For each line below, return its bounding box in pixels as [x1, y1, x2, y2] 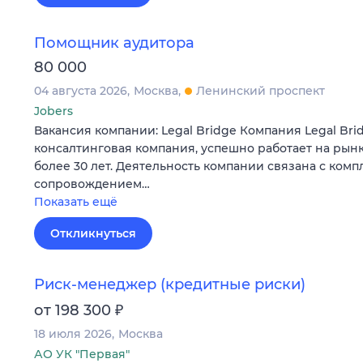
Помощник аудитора [34, 33, 194, 52]
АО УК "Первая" [34, 346, 130, 361]
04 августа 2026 [34, 83, 127, 98]
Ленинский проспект [196, 83, 325, 98]
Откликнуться [50, 225, 136, 241]
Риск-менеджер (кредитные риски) [34, 275, 305, 293]
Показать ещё [34, 194, 117, 209]
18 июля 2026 [34, 326, 112, 341]
